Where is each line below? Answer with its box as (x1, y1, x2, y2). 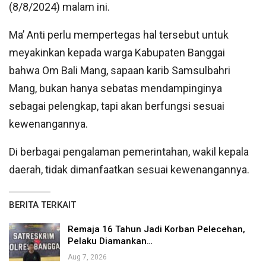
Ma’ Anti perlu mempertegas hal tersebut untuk (9, 28, 229, 42)
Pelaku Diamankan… (68, 236, 153, 247)
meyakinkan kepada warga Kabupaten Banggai (9, 46, 225, 59)
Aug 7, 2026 (68, 253, 107, 262)
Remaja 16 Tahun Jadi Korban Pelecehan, (68, 224, 245, 235)
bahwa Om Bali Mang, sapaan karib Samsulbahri (9, 64, 230, 77)
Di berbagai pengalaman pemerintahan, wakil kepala (9, 145, 249, 159)
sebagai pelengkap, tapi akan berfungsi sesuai (9, 100, 224, 113)
